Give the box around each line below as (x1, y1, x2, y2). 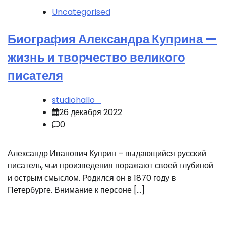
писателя (8, 67, 63, 84)
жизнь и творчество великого (8, 48, 185, 66)
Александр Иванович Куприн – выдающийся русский (8, 148, 206, 160)
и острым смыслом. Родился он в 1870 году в (8, 172, 176, 184)
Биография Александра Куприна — (8, 30, 217, 47)
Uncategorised (52, 6, 110, 18)
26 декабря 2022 (59, 106, 122, 119)
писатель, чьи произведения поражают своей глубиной (8, 160, 213, 172)
